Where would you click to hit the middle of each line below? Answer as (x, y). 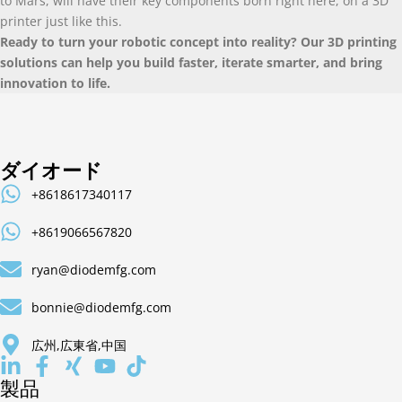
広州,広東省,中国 (79, 345)
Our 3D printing (349, 41)
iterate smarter (269, 62)
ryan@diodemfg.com (94, 269)
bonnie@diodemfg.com (101, 307)
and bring (353, 62)
